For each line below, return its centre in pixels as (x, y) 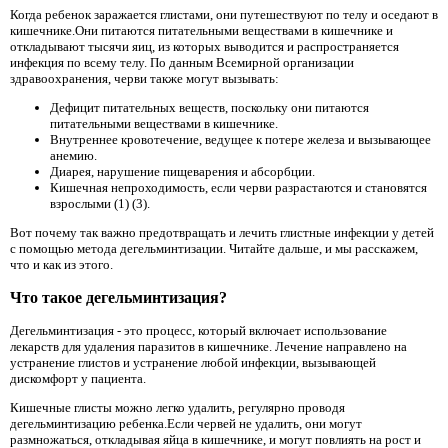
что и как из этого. (61, 265)
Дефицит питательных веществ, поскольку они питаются (209, 108)
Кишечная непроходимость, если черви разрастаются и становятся (238, 188)
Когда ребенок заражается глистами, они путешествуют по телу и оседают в (224, 14)
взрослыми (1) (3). (100, 204)
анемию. (73, 156)
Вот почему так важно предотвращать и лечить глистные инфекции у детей (222, 233)
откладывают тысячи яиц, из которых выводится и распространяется (204, 46)
